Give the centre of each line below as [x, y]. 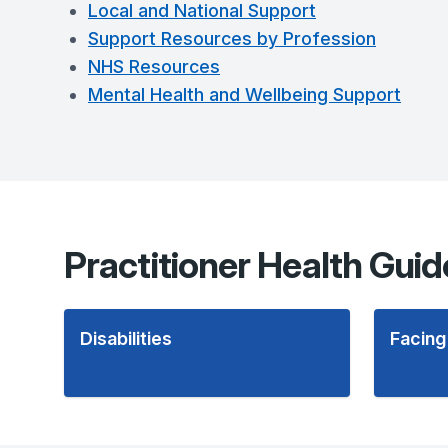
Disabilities [126, 338]
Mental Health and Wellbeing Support [244, 94]
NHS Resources [154, 66]
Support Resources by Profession [232, 38]
